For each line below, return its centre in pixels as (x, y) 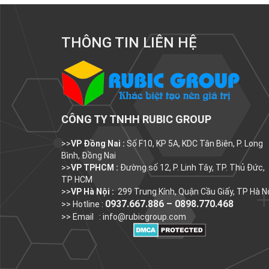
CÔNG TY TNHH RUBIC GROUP (136, 119)
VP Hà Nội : (92, 191)
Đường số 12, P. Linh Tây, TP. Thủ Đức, (192, 167)
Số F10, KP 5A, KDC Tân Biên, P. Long (194, 143)
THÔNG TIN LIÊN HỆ (129, 42)
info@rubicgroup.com (144, 216)
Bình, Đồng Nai (89, 155)
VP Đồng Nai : (98, 143)
